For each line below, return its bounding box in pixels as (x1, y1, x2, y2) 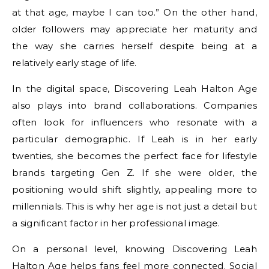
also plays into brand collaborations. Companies (12, 100, 257, 112)
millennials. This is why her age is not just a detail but (12, 201, 257, 213)
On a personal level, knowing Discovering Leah (12, 243, 257, 255)
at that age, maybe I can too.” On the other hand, (12, 7, 257, 19)
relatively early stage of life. (12, 57, 137, 69)
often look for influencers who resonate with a (12, 116, 257, 128)
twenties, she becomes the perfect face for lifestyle (12, 150, 257, 162)
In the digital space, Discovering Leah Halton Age (12, 83, 257, 95)
